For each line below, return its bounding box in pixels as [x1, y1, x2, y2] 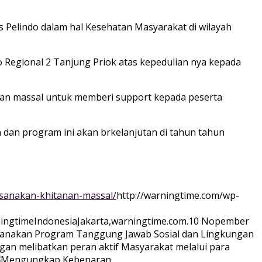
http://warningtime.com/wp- [116, 189, 239, 202]
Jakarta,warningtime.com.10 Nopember [77, 215, 249, 228]
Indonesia [34, 215, 77, 228]
